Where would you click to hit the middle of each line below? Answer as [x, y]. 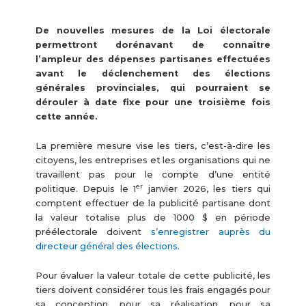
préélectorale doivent [93, 232]
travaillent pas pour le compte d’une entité [153, 175]
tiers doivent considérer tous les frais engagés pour [153, 290]
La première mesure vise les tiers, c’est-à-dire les [153, 146]
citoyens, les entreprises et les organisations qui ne [153, 161]
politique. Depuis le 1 [86, 189]
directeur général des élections [106, 247]
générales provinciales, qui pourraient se [153, 87]
